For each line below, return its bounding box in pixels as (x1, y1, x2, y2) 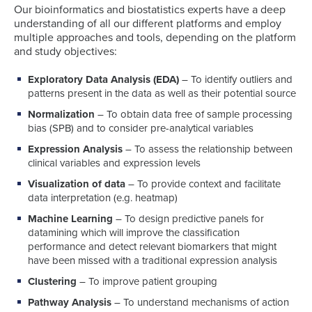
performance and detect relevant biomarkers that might (28, 240, 276, 253)
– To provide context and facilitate (125, 177, 281, 190)
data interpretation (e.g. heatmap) (28, 191, 178, 204)
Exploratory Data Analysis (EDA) (28, 72, 179, 86)
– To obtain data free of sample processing (95, 107, 292, 120)
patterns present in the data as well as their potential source (28, 86, 296, 100)
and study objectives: (14, 44, 117, 58)
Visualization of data (28, 177, 125, 190)
